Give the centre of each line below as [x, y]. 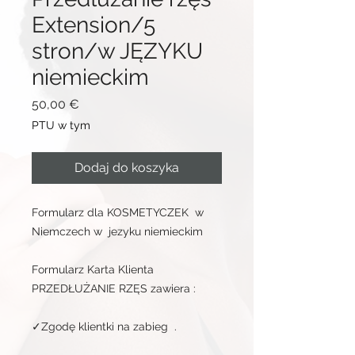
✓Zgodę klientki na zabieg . [106, 326]
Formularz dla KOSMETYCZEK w [118, 212]
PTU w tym [61, 125]
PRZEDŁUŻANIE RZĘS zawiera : [114, 288]
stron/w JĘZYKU [117, 51]
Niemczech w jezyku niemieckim [117, 231]
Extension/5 [94, 25]
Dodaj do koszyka [127, 168]
